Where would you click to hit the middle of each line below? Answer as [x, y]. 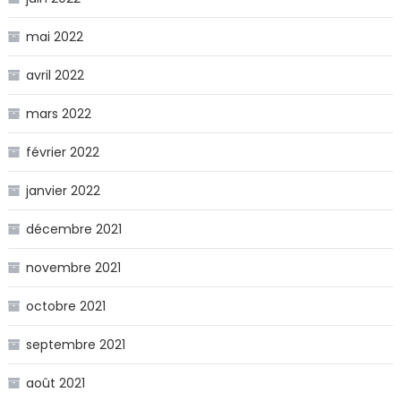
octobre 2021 [65, 306]
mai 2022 [54, 37]
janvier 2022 [63, 191]
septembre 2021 [75, 345]
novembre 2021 [73, 268]
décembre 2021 [73, 229]
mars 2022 [58, 114]
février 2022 [62, 152]
